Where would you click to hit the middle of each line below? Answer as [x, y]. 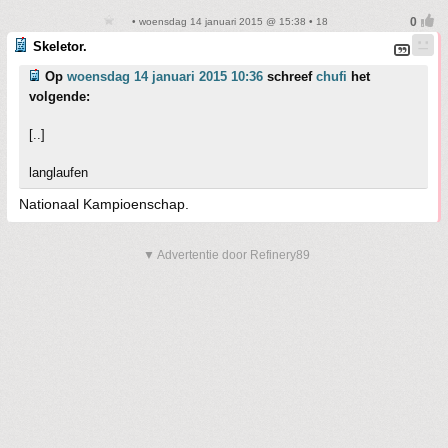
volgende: [59, 96]
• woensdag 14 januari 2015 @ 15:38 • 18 [228, 21]
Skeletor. [60, 46]
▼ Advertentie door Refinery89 [226, 255]
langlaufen [58, 172]
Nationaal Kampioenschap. [104, 204]
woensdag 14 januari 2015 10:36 [165, 76]
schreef [289, 76]
